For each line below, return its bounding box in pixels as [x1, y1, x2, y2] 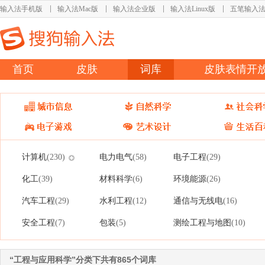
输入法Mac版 [57, 5, 98, 13]
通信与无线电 [173, 196, 223, 205]
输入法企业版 [113, 5, 156, 13]
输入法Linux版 [170, 5, 215, 13]
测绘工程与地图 [173, 218, 231, 227]
